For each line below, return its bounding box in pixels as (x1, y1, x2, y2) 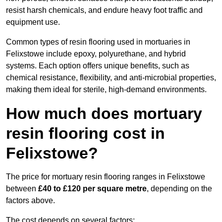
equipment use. (6, 18, 60, 27)
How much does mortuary (6, 105, 202, 123)
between (6, 184, 38, 193)
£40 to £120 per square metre (38, 184, 147, 193)
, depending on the (147, 184, 212, 193)
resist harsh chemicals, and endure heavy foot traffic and (6, 6, 203, 15)
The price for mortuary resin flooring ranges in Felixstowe (6, 172, 205, 181)
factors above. (6, 196, 55, 205)
